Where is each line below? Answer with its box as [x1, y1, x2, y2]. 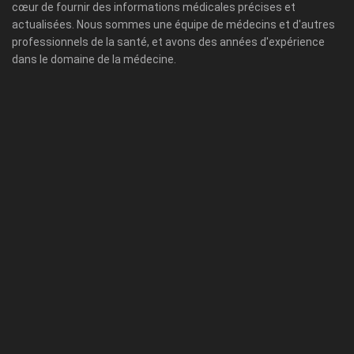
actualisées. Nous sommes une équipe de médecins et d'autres [12, 17, 335, 31]
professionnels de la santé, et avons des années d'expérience [12, 35, 325, 48]
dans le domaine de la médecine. [12, 52, 176, 66]
